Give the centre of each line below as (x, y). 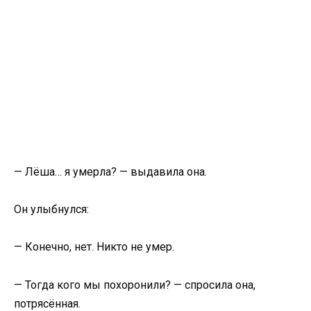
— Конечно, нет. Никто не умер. (94, 247)
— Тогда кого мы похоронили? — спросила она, (135, 285)
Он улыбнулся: (51, 210)
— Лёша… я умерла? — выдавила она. (110, 172)
